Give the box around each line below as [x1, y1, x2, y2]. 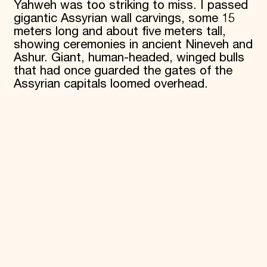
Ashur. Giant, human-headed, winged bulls [13, 51, 244, 66]
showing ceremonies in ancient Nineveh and [13, 38, 253, 52]
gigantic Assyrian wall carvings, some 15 [13, 11, 235, 26]
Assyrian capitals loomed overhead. [13, 77, 208, 92]
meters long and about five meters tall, [13, 24, 226, 39]
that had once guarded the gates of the [13, 64, 232, 79]
